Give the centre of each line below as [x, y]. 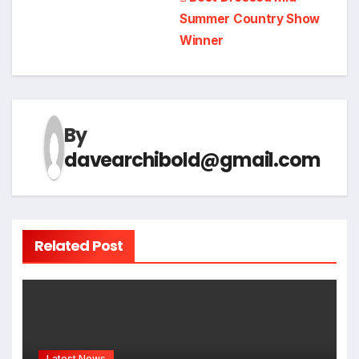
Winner [202, 40]
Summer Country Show [250, 18]
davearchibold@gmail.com [192, 159]
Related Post [78, 245]
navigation [102, 34]
